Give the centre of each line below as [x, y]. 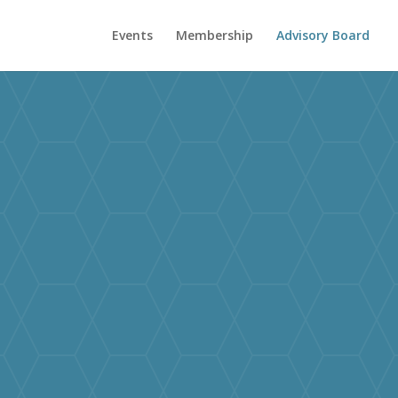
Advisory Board [323, 35]
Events [132, 35]
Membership [215, 35]
